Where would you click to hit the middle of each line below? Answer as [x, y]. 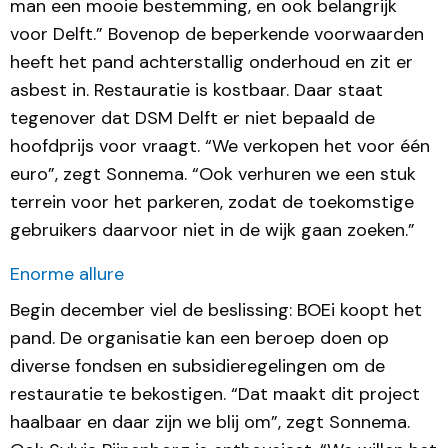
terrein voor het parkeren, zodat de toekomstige [212, 201]
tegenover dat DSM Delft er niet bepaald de [192, 117]
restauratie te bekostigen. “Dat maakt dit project [215, 393]
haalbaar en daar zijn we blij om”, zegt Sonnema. [210, 421]
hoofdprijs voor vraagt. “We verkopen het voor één [220, 145]
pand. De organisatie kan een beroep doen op [199, 337]
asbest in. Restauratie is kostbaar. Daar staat [196, 89]
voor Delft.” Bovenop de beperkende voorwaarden [217, 33]
